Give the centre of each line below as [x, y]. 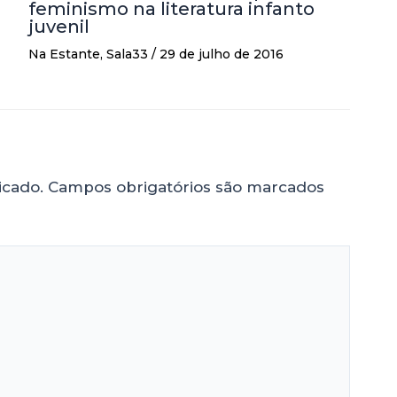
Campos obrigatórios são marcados [186, 187]
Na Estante [64, 54]
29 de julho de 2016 [222, 54]
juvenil [59, 26]
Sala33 [127, 54]
